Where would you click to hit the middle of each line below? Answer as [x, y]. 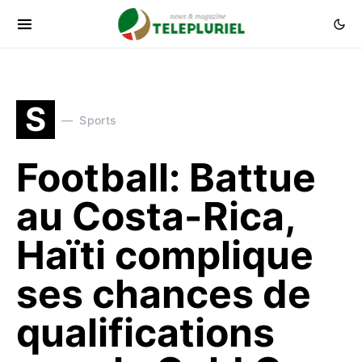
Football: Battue [166, 177]
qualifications [145, 333]
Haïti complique [165, 255]
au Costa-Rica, [156, 216]
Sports [98, 120]
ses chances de [164, 294]
